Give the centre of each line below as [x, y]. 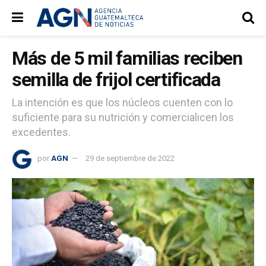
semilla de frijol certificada [116, 80]
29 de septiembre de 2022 [130, 158]
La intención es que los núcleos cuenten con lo [122, 102]
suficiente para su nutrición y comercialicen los [123, 117]
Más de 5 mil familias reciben [127, 58]
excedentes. [41, 132]
